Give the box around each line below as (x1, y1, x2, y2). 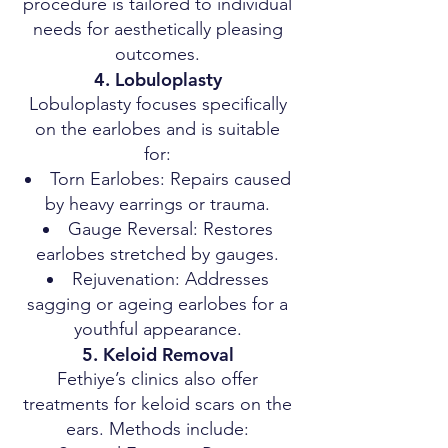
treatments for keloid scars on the (23, 393, 292, 415)
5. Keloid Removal (81, 343, 234, 366)
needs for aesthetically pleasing (32, 18, 283, 40)
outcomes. (115, 43, 200, 65)
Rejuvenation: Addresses (71, 268, 269, 290)
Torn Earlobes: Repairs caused (49, 168, 291, 190)
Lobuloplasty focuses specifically (28, 93, 287, 115)
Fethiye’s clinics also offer (57, 368, 258, 390)
